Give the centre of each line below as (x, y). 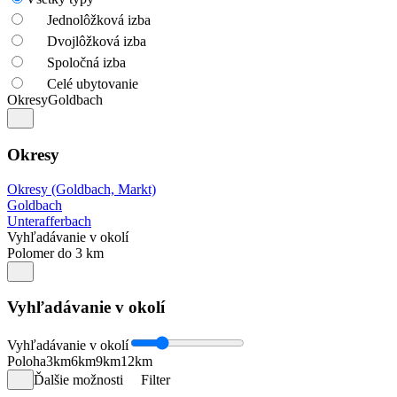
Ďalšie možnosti (78, 380)
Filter (156, 380)
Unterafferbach (49, 221)
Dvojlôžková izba (97, 42)
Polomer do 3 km (55, 253)
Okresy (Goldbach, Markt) (82, 189)
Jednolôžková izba (99, 20)
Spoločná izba (86, 63)
